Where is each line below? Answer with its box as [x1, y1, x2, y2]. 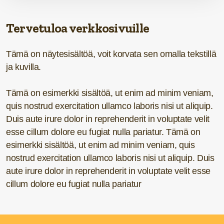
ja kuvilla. [6, 62, 41, 72]
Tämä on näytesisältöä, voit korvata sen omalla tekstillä [6, 49, 216, 59]
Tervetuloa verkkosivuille [6, 20, 149, 35]
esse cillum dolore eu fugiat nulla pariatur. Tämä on [6, 127, 200, 137]
